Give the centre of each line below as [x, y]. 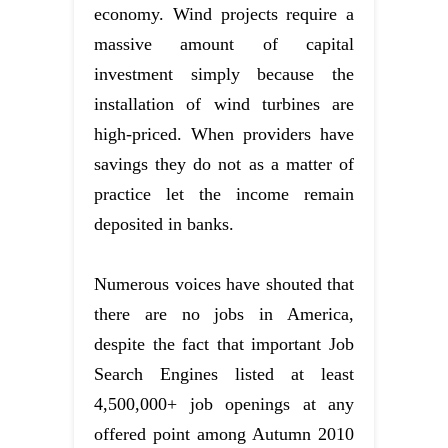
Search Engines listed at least [224, 374]
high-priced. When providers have [224, 134]
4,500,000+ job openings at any [224, 404]
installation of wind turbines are [224, 104]
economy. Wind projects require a [224, 14]
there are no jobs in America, [224, 314]
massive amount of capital [224, 44]
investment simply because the [224, 74]
